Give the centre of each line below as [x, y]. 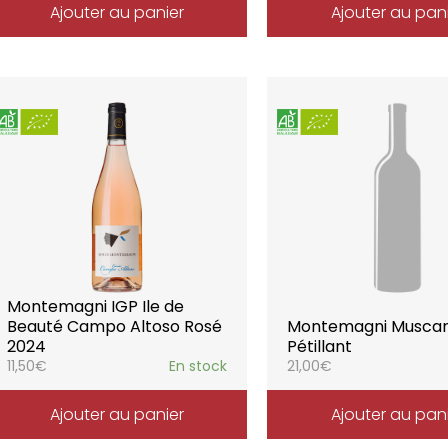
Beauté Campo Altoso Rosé [114, 326]
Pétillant [320, 346]
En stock [198, 366]
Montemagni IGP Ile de [95, 306]
